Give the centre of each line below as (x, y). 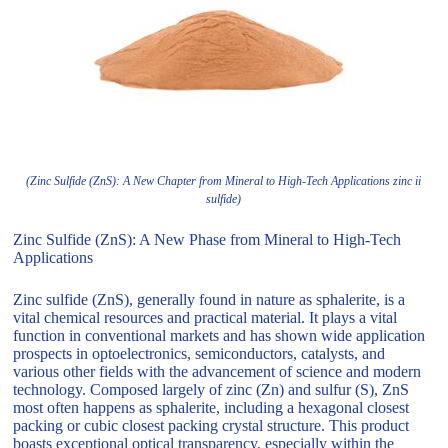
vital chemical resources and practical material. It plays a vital (205, 318)
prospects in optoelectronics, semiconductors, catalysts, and (199, 354)
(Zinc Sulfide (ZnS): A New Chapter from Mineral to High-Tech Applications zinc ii (224, 181)
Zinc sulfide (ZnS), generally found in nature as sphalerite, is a (209, 300)
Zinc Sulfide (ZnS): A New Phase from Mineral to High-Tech (207, 240)
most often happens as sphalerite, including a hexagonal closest (211, 408)
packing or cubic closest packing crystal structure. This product (211, 426)
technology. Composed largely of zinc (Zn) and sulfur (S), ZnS (211, 390)
